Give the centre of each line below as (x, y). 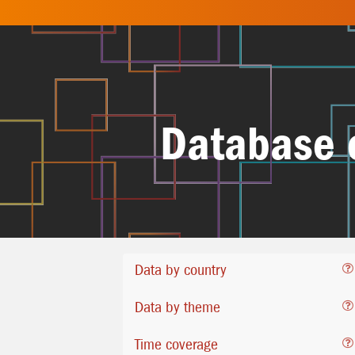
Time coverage (176, 344)
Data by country (181, 270)
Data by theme (177, 307)
